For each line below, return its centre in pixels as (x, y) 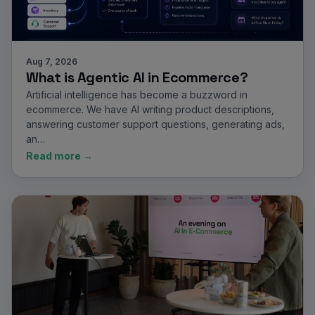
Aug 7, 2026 (52, 62)
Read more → (59, 156)
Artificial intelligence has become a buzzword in (137, 95)
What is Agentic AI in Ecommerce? (137, 77)
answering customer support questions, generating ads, (155, 124)
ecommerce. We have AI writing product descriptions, (150, 109)
